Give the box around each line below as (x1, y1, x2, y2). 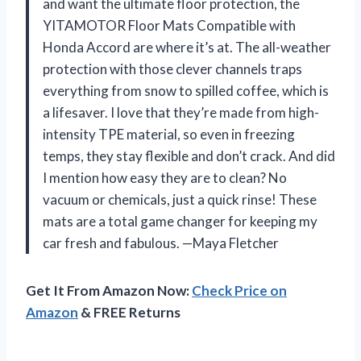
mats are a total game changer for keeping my (43, 212, 317, 230)
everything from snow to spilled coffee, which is (43, 81, 329, 99)
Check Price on (192, 281, 287, 299)
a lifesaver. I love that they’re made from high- (43, 103, 319, 121)
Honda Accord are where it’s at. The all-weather (43, 38, 331, 56)
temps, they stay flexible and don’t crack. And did (43, 147, 335, 164)
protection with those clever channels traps (43, 60, 302, 77)
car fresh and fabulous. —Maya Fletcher (43, 234, 279, 251)
